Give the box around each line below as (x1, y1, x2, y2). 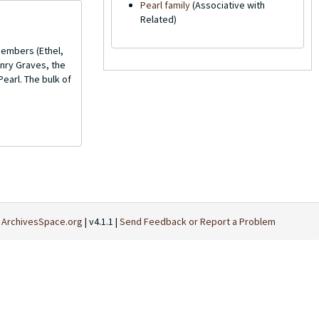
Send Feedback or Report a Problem (120, 215, 276, 228)
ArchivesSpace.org (1, 215, 83, 228)
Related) (140, 13, 177, 26)
